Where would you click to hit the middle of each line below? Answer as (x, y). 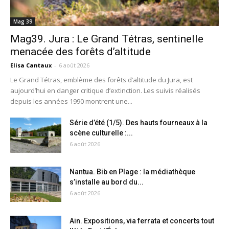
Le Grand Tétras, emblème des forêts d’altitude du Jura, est (101, 80)
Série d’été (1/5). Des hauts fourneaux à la (139, 123)
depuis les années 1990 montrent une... (71, 101)
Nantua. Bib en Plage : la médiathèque (132, 172)
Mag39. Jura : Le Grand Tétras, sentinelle (107, 39)
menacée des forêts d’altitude (81, 52)
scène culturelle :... (101, 133)
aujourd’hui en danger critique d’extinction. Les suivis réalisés (105, 91)
